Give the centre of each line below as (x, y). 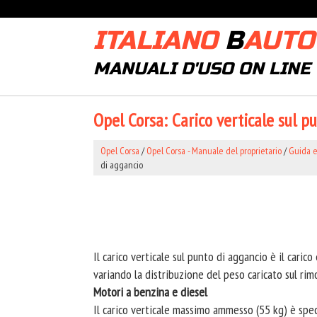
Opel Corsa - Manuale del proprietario (214, 151)
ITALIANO (159, 41)
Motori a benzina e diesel (150, 292)
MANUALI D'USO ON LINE (202, 69)
